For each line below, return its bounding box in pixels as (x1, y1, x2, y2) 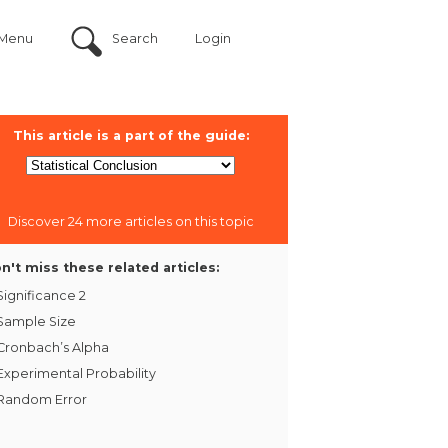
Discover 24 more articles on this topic (7, 213, 254, 229)
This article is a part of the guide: (12, 127, 249, 143)
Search (111, 31, 158, 46)
